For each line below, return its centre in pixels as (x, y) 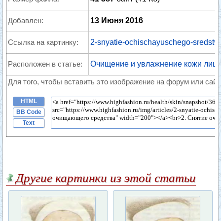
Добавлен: (26, 20)
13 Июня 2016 (117, 20)
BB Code (29, 112)
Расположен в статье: (45, 64)
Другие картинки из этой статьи (106, 178)
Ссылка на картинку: (43, 42)
